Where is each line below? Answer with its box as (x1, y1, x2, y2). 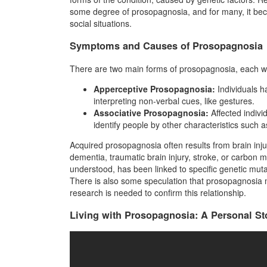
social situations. (70, 17, 132, 29)
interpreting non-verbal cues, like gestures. (94, 94, 254, 107)
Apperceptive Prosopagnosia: (94, 82, 215, 95)
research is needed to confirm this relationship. (70, 186, 246, 198)
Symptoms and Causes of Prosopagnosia (70, 39, 263, 53)
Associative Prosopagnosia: (94, 106, 209, 119)
